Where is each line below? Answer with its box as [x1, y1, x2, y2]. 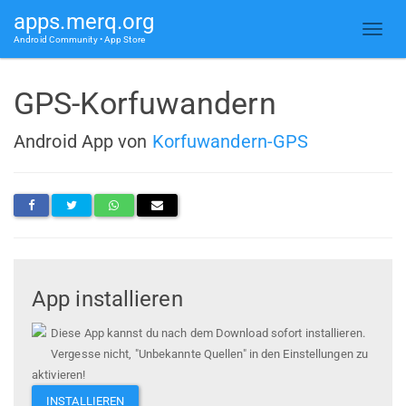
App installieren [32, 286, 183, 313]
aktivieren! [32, 368, 86, 382]
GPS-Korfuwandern [14, 85, 276, 121]
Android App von [14, 130, 152, 152]
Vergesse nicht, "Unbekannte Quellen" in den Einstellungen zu [51, 347, 369, 362]
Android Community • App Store [14, 34, 145, 44]
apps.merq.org [14, 9, 155, 34]
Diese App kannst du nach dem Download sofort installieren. [51, 326, 365, 341]
